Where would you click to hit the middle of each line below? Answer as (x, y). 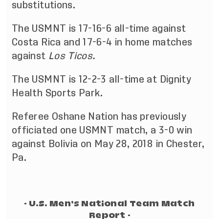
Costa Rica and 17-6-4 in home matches (102, 42)
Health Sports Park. (57, 93)
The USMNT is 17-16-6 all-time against (99, 28)
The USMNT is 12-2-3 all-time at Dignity (102, 79)
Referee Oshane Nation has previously (99, 116)
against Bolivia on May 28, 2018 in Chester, (108, 144)
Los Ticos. (72, 56)
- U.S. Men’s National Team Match (109, 203)
